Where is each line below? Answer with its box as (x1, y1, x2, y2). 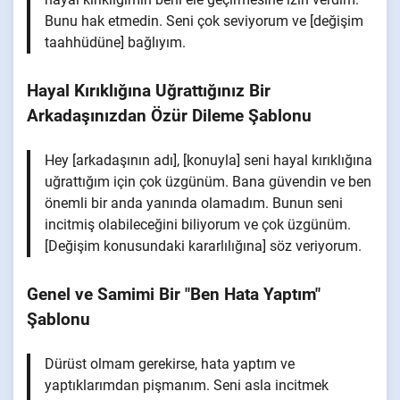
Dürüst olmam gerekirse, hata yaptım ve (45, 354, 295, 372)
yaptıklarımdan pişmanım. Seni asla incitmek (45, 376, 329, 394)
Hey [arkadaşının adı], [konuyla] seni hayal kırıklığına (45, 151, 372, 169)
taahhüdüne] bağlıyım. (45, 33, 186, 51)
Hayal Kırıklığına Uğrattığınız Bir (27, 80, 271, 101)
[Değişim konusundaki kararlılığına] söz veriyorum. (45, 237, 362, 254)
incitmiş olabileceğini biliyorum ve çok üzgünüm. (45, 215, 351, 233)
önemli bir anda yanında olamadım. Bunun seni (45, 194, 343, 212)
